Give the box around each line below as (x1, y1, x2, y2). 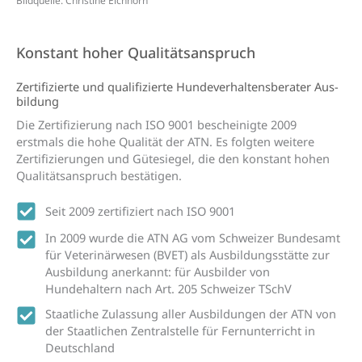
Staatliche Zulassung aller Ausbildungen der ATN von (45, 305, 337, 322)
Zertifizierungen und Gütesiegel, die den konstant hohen (16, 150, 330, 167)
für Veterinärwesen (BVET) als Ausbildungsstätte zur (45, 246, 330, 263)
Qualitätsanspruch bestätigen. (16, 167, 182, 184)
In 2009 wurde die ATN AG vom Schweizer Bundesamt (45, 229, 341, 246)
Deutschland (45, 339, 116, 356)
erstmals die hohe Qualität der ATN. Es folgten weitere (16, 133, 314, 150)
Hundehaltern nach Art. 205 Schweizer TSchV (45, 280, 293, 297)
